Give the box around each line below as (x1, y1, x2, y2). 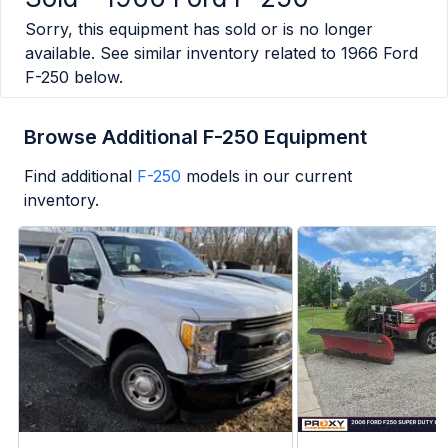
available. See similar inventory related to (25, 43, 336, 64)
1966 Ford (341, 43, 418, 64)
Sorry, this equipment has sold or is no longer (25, 19, 373, 40)
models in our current (186, 166, 352, 187)
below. (69, 67, 123, 88)
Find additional (24, 166, 132, 187)
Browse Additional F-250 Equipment (24, 125, 367, 150)
